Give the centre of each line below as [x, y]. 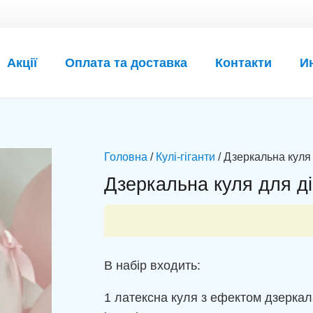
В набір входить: [152, 266]
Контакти [244, 63]
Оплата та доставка [126, 63]
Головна [125, 156]
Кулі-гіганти [185, 156]
